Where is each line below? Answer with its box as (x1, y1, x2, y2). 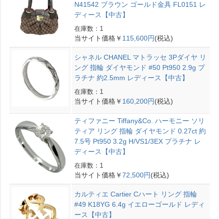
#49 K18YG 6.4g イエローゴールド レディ (74, 200, 205, 208)
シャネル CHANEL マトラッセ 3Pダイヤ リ (74, 53, 206, 61)
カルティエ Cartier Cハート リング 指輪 (74, 190, 197, 198)
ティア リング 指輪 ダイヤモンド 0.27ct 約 (74, 127, 206, 135)
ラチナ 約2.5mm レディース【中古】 (74, 73, 189, 82)
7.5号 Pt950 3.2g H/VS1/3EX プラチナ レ (74, 137, 201, 145)
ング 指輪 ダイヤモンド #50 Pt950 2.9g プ (74, 63, 205, 71)
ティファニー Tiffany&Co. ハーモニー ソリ (74, 116, 205, 125)
